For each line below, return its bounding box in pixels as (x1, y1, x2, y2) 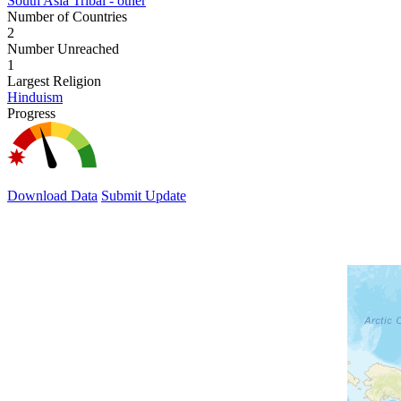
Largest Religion (7, 73, 101, 89)
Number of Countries (7, 8, 127, 24)
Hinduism (7, 89, 63, 105)
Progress (7, 105, 55, 121)
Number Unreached (7, 40, 119, 56)
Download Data (7, 187, 98, 203)
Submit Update (101, 187, 186, 203)
